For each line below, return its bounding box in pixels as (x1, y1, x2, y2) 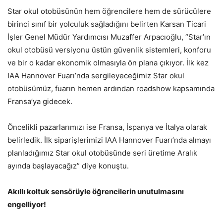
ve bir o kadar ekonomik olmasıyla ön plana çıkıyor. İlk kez (7, 57, 209, 67)
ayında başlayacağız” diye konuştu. (7, 161, 129, 170)
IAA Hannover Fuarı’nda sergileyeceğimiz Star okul (7, 70, 184, 80)
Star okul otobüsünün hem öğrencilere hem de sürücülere (7, 6, 211, 16)
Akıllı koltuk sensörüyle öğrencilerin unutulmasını (7, 186, 184, 196)
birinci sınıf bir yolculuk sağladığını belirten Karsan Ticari (7, 19, 206, 29)
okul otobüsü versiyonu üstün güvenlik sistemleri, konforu (7, 45, 211, 55)
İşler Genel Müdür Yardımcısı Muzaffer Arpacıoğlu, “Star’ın (7, 32, 211, 42)
